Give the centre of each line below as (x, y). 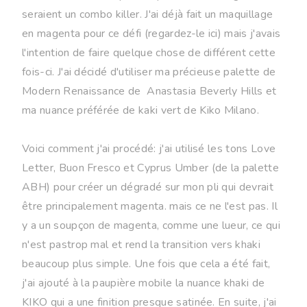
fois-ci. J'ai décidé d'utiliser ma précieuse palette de (149, 72)
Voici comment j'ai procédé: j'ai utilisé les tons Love (149, 148)
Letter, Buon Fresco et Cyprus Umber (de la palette (151, 168)
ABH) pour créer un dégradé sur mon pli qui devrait (148, 187)
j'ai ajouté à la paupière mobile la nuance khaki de (144, 283)
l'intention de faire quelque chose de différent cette (149, 52)
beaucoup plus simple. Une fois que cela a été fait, (146, 263)
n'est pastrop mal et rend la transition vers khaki (142, 244)
